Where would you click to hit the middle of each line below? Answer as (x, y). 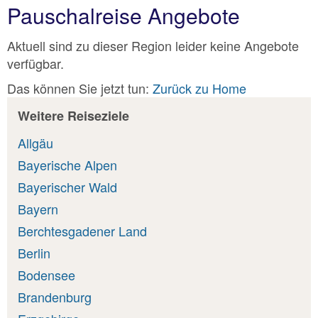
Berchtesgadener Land (82, 230)
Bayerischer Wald (67, 186)
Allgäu (35, 142)
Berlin (34, 252)
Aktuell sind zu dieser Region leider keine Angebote (153, 45)
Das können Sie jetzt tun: (80, 88)
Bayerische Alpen (67, 164)
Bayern (38, 208)
